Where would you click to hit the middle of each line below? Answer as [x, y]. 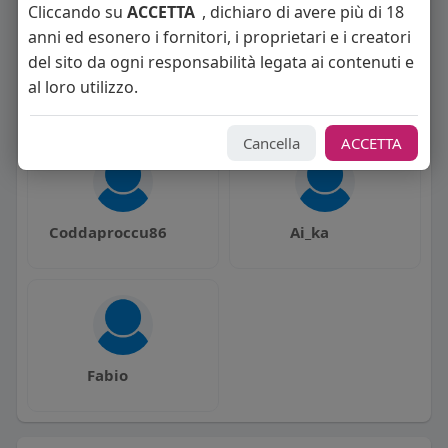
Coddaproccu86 [107, 231]
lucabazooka [107, 88]
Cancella [272, 143]
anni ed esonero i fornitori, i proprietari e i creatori [219, 37]
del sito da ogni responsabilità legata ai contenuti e [220, 62]
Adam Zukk [310, 88]
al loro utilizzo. [82, 87]
